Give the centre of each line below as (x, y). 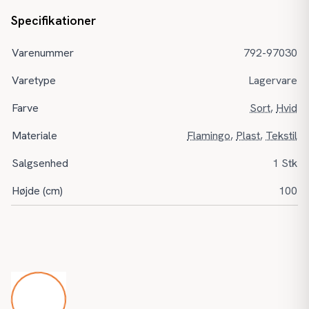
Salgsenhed (40, 163)
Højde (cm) (37, 191)
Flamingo (209, 136)
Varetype (34, 80)
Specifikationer (53, 20)
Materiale (34, 136)
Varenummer (43, 53)
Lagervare (273, 80)
